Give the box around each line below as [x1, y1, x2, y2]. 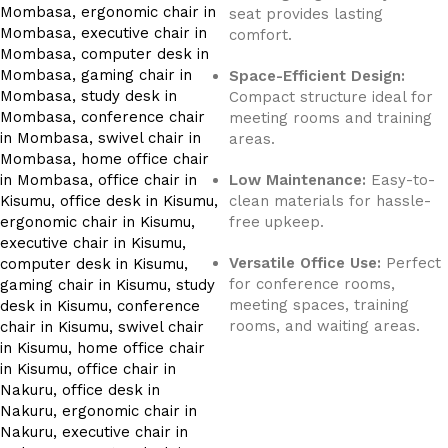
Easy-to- [366, 171, 435, 189]
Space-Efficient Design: [229, 67, 405, 85]
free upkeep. [229, 213, 324, 231]
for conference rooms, [229, 275, 395, 293]
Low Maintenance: [229, 171, 366, 189]
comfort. [229, 26, 292, 44]
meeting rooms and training [229, 109, 432, 127]
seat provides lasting [229, 5, 383, 23]
